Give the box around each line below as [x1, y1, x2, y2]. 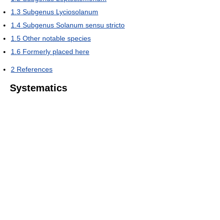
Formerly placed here [23, 48, 89, 56]
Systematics [10, 82, 67, 94]
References [17, 65, 53, 74]
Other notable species [23, 34, 91, 43]
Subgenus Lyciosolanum [23, 8, 98, 16]
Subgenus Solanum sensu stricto [23, 21, 125, 29]
